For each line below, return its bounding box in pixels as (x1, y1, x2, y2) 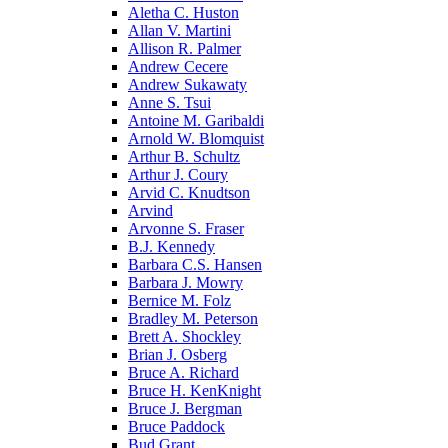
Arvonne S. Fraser (128, 219, 244, 237)
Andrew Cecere (128, 57, 228, 75)
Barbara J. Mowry (128, 273, 243, 291)
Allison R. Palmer (128, 39, 241, 57)
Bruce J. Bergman (128, 399, 242, 417)
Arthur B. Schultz (128, 147, 240, 165)
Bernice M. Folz (128, 291, 231, 309)
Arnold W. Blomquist (128, 129, 264, 147)
